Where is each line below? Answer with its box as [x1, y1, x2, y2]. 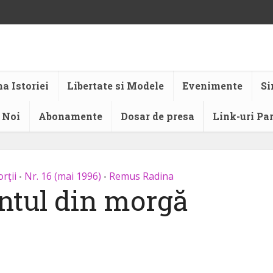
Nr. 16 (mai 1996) [24, 169, 101, 183]
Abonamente [38, 110, 102, 122]
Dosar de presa [121, 110, 194, 122]
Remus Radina [109, 169, 174, 183]
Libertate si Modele [67, 79, 164, 92]
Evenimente [182, 79, 243, 92]
